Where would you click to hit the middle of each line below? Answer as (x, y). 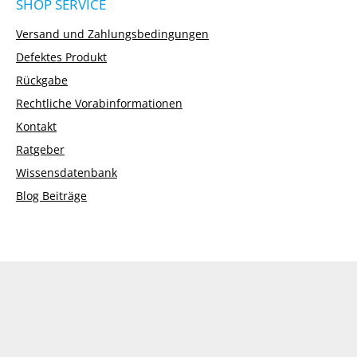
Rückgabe (42, 80)
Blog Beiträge (51, 196)
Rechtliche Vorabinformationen (99, 103)
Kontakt (36, 126)
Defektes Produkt (61, 57)
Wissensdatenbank (67, 173)
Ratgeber (40, 149)
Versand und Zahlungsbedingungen (112, 34)
